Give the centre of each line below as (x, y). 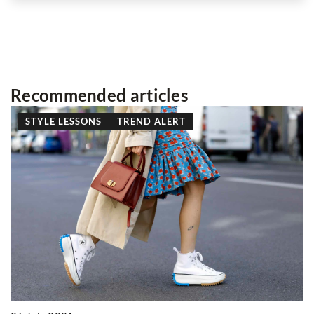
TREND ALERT (151, 121)
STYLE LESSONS (63, 121)
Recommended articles (99, 95)
